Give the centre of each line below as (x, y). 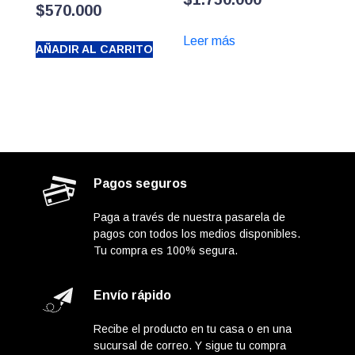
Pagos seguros (141, 184)
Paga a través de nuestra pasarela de (190, 218)
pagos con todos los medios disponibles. (197, 234)
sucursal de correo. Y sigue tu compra (190, 346)
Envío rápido (133, 296)
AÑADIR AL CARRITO (94, 50)
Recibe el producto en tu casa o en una (193, 329)
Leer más (210, 40)
